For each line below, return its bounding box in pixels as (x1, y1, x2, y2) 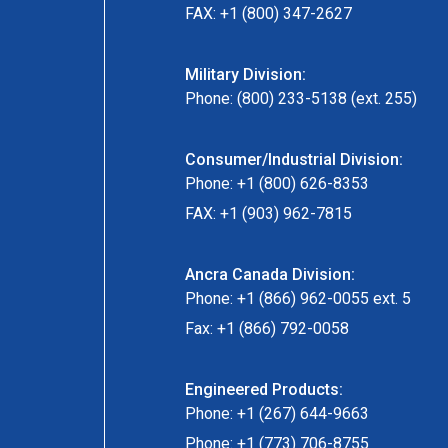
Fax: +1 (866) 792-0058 (185, 318, 349, 338)
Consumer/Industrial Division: (185, 149, 403, 169)
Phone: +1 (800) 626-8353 (185, 173, 369, 193)
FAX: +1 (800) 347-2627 (185, 3, 352, 23)
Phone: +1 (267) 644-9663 (185, 403, 369, 423)
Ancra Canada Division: (185, 264, 355, 284)
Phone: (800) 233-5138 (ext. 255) (185, 88, 417, 108)
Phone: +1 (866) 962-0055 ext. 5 (185, 288, 411, 308)
